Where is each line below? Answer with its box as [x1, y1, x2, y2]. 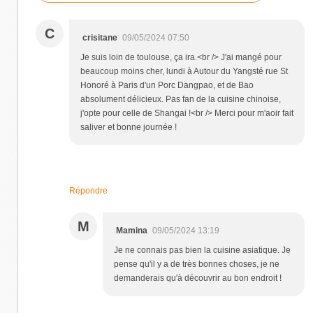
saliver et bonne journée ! [80, 122, 177, 132]
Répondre [69, 185, 108, 196]
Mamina [116, 225, 147, 235]
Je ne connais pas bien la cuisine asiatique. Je [114, 245, 291, 255]
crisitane [82, 32, 117, 43]
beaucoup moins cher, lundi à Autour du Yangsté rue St [80, 66, 288, 76]
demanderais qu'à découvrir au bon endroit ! [114, 272, 282, 283]
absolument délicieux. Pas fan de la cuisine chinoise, [80, 94, 281, 104]
